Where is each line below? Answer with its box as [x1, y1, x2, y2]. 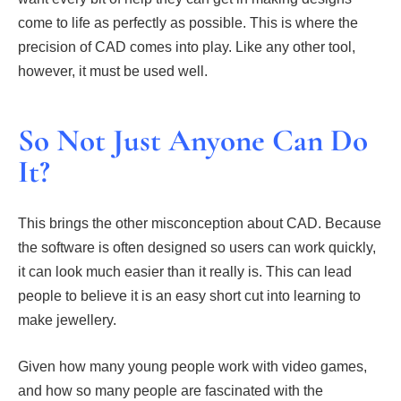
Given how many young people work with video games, [18, 359, 367, 374]
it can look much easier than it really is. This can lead [18, 264, 352, 280]
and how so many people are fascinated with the [18, 383, 323, 398]
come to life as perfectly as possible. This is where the [18, 14, 358, 30]
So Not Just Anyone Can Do [18, 122, 368, 160]
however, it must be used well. [18, 63, 208, 79]
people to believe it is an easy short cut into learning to [18, 288, 361, 304]
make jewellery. [18, 312, 116, 328]
